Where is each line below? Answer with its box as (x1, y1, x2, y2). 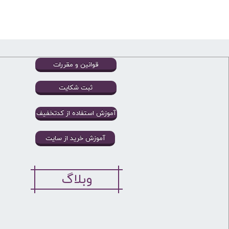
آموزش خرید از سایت (45, 133, 105, 143)
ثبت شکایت (59, 83, 93, 93)
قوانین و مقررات (53, 60, 99, 70)
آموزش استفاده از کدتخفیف (36, 108, 116, 118)
